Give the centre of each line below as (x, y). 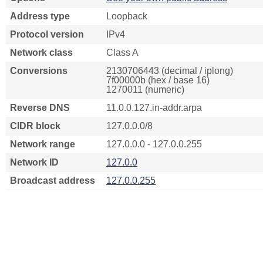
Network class (41, 53)
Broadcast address (53, 181)
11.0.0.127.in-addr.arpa (154, 108)
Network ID (34, 162)
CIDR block (35, 126)
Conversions (39, 71)
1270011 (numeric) (145, 90)
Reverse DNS (40, 108)
